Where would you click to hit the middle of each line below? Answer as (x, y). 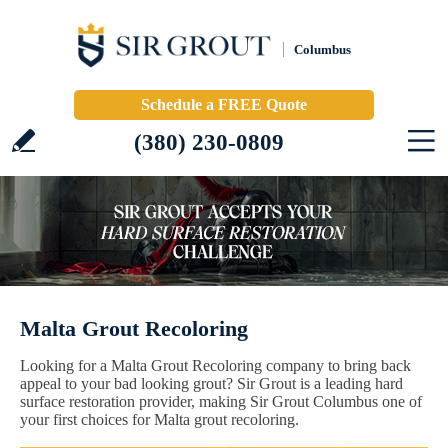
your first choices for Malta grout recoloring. (159, 419)
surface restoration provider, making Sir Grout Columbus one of (221, 401)
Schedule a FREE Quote (224, 104)
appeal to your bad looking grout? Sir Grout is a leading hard (211, 383)
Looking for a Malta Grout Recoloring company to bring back (215, 365)
